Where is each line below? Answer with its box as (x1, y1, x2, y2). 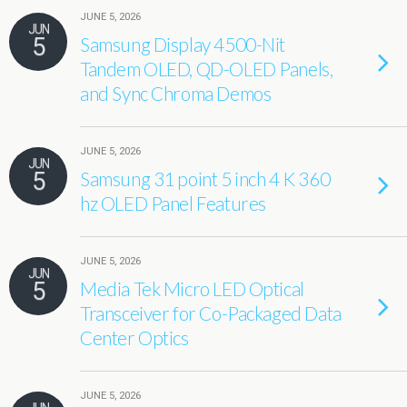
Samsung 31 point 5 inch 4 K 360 (80, 167, 331, 190)
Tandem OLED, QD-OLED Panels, (80, 57, 333, 80)
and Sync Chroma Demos (80, 82, 272, 104)
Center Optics (80, 326, 189, 349)
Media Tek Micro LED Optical (80, 277, 304, 300)
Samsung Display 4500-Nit (80, 33, 286, 55)
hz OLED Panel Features (80, 192, 266, 214)
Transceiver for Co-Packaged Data (80, 302, 342, 324)
